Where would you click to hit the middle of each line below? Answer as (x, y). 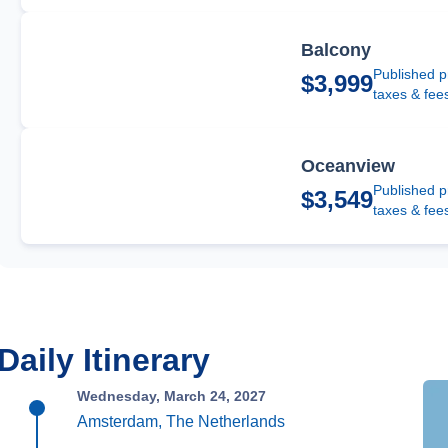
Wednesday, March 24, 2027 (172, 396)
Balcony (336, 50)
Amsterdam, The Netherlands (181, 421)
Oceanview (348, 166)
